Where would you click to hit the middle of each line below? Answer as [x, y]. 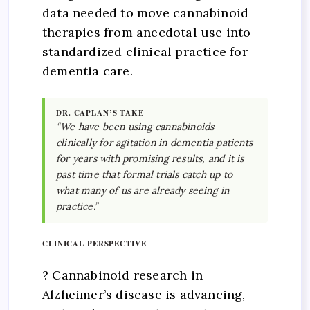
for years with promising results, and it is [150, 159]
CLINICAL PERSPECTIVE [94, 244]
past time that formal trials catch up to [144, 175]
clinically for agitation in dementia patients [154, 143]
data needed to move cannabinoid [146, 13]
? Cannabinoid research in [122, 275]
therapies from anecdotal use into [147, 33]
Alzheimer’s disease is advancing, [144, 294]
